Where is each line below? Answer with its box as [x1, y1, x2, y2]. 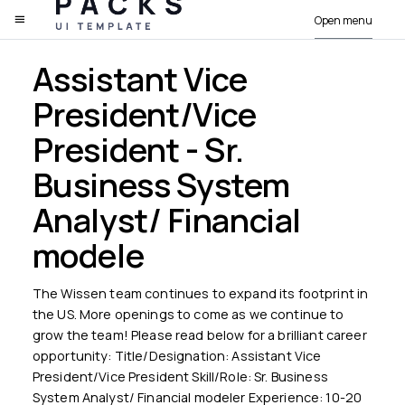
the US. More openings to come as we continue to [32, 305, 344, 323]
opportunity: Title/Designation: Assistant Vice [32, 346, 322, 364]
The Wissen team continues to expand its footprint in [32, 284, 369, 302]
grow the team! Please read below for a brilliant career [32, 325, 367, 344]
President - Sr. [32, 127, 244, 172]
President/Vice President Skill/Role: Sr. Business [32, 367, 328, 385]
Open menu [315, 13, 373, 28]
